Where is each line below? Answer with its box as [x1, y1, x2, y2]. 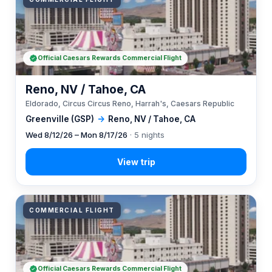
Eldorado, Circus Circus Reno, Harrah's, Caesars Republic [25, 99, 234, 108]
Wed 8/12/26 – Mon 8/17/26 [25, 130, 127, 140]
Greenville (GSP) [25, 114, 94, 124]
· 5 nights [127, 130, 165, 140]
